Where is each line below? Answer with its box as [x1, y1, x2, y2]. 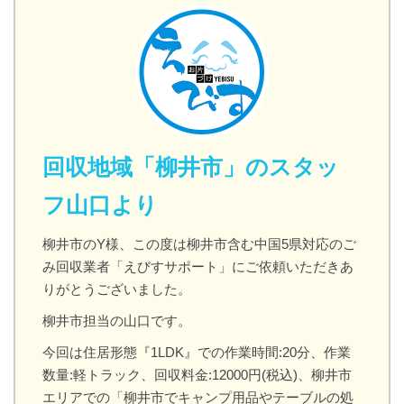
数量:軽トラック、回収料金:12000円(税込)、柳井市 [42, 367, 352, 382]
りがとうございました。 [42, 281, 191, 297]
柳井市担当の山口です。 [42, 313, 191, 328]
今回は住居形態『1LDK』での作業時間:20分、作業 [42, 344, 351, 360]
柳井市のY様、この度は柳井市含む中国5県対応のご [42, 236, 356, 252]
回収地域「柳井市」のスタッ [42, 154, 339, 179]
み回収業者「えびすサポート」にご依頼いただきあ [42, 259, 353, 274]
